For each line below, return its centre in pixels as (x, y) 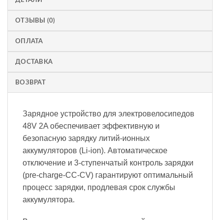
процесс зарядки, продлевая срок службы (99, 187)
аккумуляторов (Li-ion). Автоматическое (95, 150)
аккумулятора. (49, 199)
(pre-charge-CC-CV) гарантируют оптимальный (108, 175)
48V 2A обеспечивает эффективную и (91, 126)
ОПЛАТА (29, 41)
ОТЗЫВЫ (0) (35, 20)
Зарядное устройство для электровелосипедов (109, 113)
